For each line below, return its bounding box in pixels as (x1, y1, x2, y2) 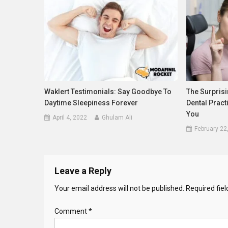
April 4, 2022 (52, 113, 88, 121)
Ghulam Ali (102, 113, 133, 121)
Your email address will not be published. (54, 184, 184, 192)
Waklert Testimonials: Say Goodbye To (44, 87, 172, 96)
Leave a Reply (54, 165, 111, 176)
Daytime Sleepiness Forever (44, 98, 138, 107)
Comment (54, 207, 89, 215)
